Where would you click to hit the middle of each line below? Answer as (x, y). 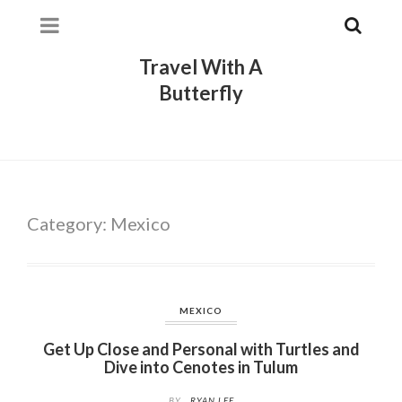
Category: (69, 223)
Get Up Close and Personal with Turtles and (201, 349)
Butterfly (201, 93)
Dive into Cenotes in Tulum (201, 367)
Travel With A (201, 67)
